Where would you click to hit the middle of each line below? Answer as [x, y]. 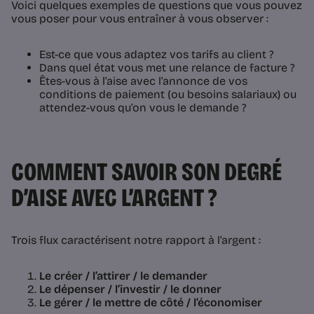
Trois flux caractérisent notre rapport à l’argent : [136, 240]
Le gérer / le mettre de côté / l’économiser [151, 303]
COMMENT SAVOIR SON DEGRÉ [146, 172]
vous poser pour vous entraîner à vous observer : [140, 19]
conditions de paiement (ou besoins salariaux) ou [168, 95]
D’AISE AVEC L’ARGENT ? [114, 198]
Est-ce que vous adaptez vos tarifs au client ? [157, 55]
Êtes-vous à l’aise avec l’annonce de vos [143, 81]
